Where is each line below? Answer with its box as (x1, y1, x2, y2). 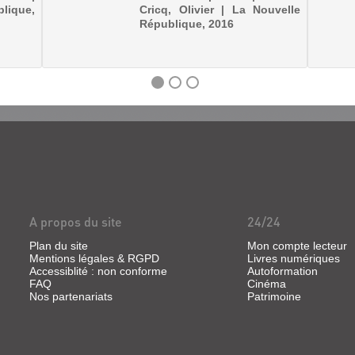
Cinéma (247, 277, 286, 290)
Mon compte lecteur (247, 239, 347, 252)
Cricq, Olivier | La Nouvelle (139, 3, 300, 16)
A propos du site (29, 213, 122, 230)
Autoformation (247, 265, 318, 277)
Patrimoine (247, 290, 301, 303)
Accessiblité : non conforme (29, 265, 167, 277)
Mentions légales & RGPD (29, 252, 159, 265)
